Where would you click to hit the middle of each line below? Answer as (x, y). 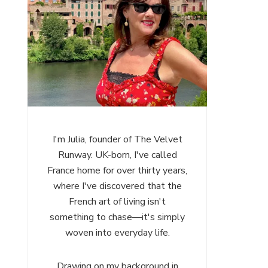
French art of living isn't (117, 202)
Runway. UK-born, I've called (117, 155)
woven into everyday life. (117, 233)
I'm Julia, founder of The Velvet (117, 139)
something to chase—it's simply (117, 217)
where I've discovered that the (117, 186)
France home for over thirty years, (117, 170)
